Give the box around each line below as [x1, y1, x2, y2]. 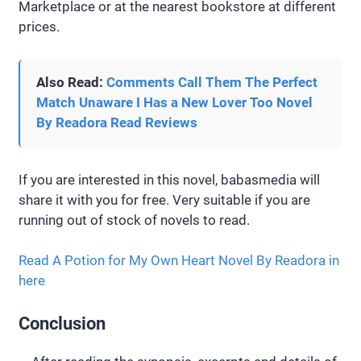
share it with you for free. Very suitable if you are [19, 191, 310, 208]
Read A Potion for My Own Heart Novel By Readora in [19, 252, 339, 269]
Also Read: [36, 73, 106, 90]
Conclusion [19, 313, 106, 334]
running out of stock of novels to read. [19, 211, 250, 228]
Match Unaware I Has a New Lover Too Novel [36, 93, 313, 110]
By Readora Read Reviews [36, 114, 197, 131]
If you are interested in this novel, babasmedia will [19, 171, 320, 188]
